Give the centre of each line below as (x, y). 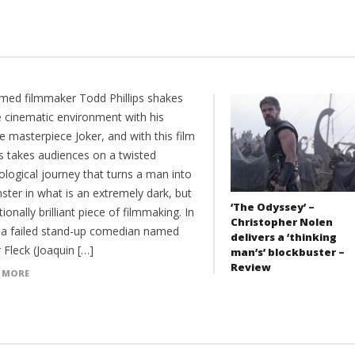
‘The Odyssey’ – (272, 207)
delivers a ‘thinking (283, 237)
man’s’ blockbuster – (287, 252)
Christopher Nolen (281, 222)
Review (250, 267)
